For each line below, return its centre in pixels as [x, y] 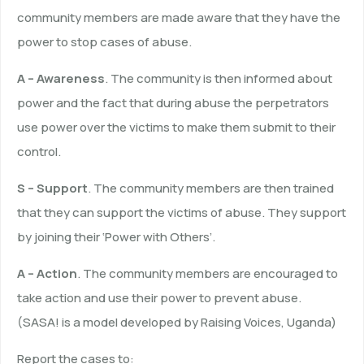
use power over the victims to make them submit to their [176, 128]
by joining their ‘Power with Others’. [116, 237]
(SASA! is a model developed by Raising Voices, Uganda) [177, 323]
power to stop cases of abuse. [104, 42]
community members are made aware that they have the [179, 18]
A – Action [47, 274]
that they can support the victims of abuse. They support [182, 213]
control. [39, 152]
